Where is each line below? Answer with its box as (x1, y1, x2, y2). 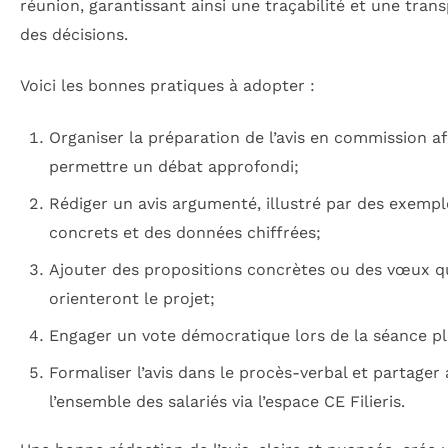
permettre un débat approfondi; (48, 156, 299, 176)
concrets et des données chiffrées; (48, 222, 321, 242)
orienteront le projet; (48, 288, 215, 308)
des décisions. (20, 24, 128, 44)
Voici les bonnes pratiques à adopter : (20, 76, 315, 96)
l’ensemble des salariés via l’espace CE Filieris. (48, 391, 405, 411)
